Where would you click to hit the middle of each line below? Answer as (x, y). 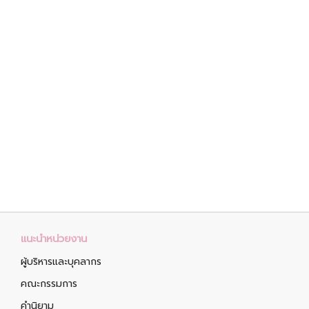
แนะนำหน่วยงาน (54, 239)
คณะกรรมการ (49, 284)
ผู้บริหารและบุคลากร (61, 262)
